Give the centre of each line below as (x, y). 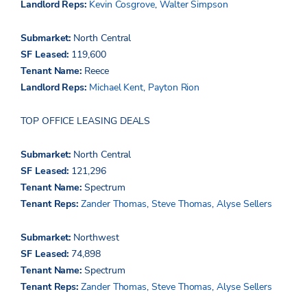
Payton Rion (174, 87)
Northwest (96, 237)
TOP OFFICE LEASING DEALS (86, 121)
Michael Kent (116, 87)
